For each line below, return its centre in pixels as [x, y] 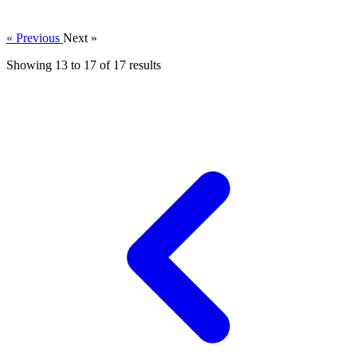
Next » [80, 37]
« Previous [35, 37]
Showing [31, 65]
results [143, 65]
